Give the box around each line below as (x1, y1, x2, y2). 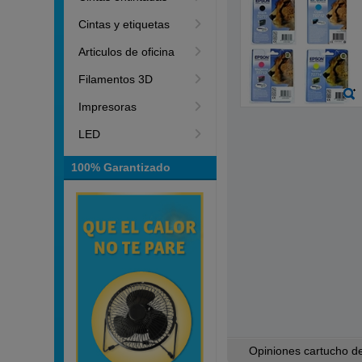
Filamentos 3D (78, 73, 154, 86)
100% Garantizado (71, 161, 171, 174)
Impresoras (78, 100, 137, 113)
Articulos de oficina (78, 45, 175, 58)
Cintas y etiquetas (78, 18, 170, 31)
